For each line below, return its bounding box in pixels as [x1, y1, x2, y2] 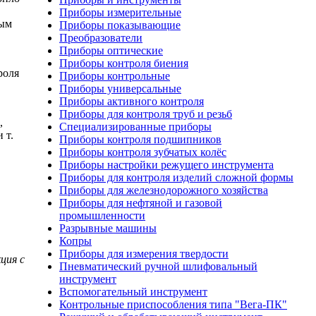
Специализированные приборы [59, 121, 212, 133]
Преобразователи [59, 32, 142, 44]
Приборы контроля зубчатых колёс [59, 146, 226, 158]
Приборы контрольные [59, 70, 170, 82]
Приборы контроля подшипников [59, 133, 221, 145]
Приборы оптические [59, 44, 163, 56]
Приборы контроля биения [59, 57, 188, 69]
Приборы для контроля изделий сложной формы [59, 171, 293, 183]
